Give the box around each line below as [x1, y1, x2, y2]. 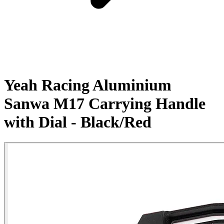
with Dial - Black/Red [4, 112, 151, 131]
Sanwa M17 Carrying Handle [4, 94, 205, 112]
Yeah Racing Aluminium [4, 75, 171, 94]
